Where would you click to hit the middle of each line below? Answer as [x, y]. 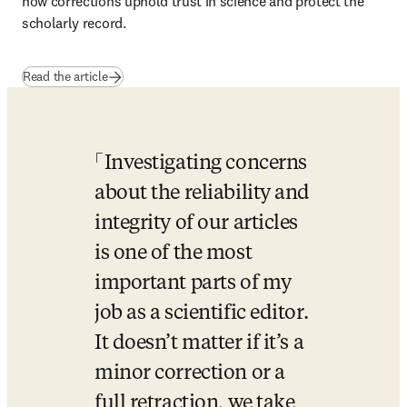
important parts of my [193, 283]
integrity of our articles [196, 223]
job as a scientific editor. [202, 313]
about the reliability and [202, 194]
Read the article [65, 76]
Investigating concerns [205, 164]
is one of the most [174, 253]
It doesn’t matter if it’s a [199, 343]
